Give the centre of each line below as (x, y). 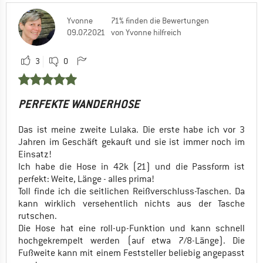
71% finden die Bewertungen (160, 20)
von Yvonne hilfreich (146, 32)
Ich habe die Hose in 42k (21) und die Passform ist (131, 166)
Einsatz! (35, 154)
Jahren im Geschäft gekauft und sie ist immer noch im (131, 142)
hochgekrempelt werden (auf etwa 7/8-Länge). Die (131, 240)
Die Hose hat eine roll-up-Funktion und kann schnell (131, 228)
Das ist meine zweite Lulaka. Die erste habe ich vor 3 (131, 129)
